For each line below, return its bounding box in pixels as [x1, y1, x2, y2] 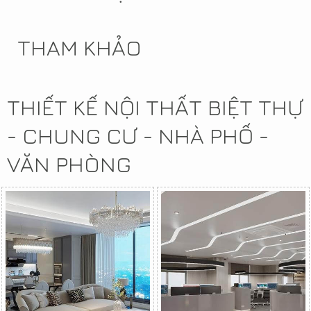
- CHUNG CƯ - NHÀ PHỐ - [7, 121, 269, 149]
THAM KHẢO [17, 33, 142, 60]
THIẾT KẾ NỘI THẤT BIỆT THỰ [7, 93, 303, 120]
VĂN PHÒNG [7, 150, 131, 177]
